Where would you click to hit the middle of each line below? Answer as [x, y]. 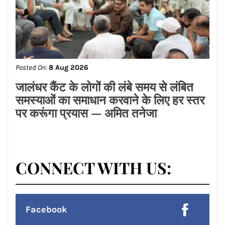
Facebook [46, 210]
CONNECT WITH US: [93, 168]
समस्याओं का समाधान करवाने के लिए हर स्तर [110, 100]
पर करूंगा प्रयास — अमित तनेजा [86, 113]
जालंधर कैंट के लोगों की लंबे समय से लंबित [104, 87]
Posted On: [32, 68]
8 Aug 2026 [69, 68]
